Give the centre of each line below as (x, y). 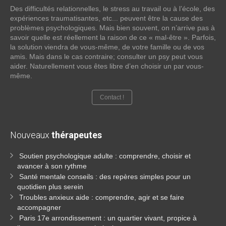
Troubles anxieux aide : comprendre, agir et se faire (102, 197)
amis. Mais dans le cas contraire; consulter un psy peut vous (106, 56)
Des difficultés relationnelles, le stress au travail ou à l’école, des (112, 9)
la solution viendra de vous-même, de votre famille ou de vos (107, 47)
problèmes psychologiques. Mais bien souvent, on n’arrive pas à (112, 28)
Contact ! (112, 97)
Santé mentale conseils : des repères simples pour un (105, 177)
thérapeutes (77, 135)
